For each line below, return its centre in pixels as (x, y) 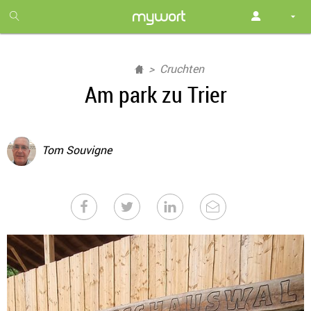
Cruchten (182, 69)
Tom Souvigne (77, 150)
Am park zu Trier (155, 94)
